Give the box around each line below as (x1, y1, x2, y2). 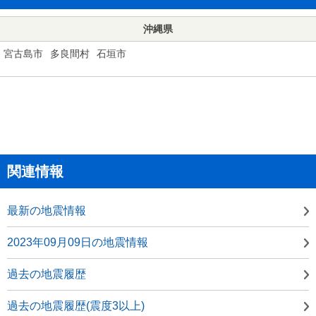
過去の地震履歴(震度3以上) (7, 299, 145, 312)
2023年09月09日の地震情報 (7, 236, 148, 248)
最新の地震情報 (7, 204, 86, 217)
